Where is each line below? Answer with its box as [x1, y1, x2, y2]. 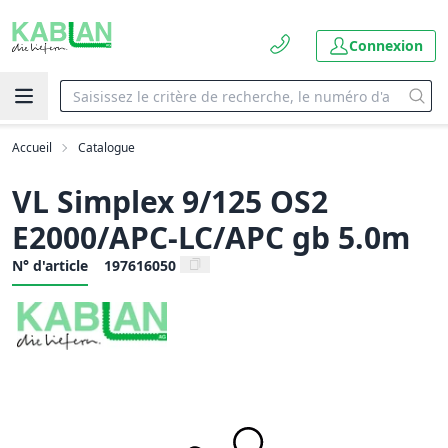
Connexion [349, 36, 423, 55]
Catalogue [78, 139, 135, 156]
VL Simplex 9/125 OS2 [12, 181, 328, 222]
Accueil [12, 139, 52, 156]
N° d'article [12, 256, 88, 275]
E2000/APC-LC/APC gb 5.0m [12, 217, 410, 258]
